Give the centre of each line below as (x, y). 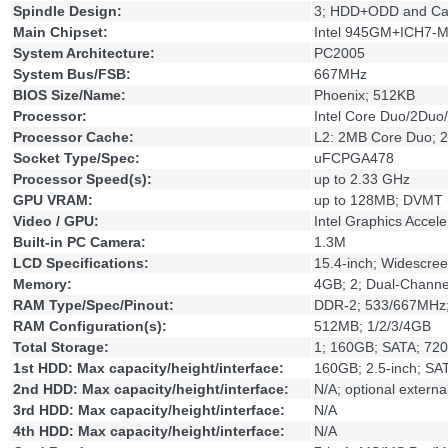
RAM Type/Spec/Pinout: (93, 305)
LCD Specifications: (81, 263)
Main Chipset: (60, 32)
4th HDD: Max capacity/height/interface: (149, 431)
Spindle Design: (67, 11)
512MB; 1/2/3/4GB (372, 326)
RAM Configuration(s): (90, 326)
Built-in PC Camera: (79, 242)
